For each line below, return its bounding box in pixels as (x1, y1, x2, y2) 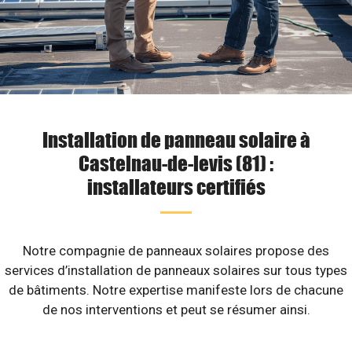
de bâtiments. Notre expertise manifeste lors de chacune (9, 282, 343, 298)
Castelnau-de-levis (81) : (79, 150, 273, 175)
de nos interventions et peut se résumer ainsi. (42, 302, 310, 317)
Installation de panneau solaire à (42, 126, 310, 152)
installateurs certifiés (86, 174, 266, 199)
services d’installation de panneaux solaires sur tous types (5, 262, 347, 278)
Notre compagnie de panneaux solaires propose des (23, 243, 329, 258)
